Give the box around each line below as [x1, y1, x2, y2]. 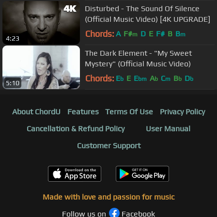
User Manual [146, 124, 190, 134]
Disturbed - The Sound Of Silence [85, 3, 121, 13]
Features [67, 107, 99, 117]
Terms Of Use [105, 107, 154, 117]
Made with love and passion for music [43, 192, 174, 202]
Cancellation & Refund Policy [27, 124, 124, 134]
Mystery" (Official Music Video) [85, 59, 191, 68]
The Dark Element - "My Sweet [85, 48, 192, 58]
